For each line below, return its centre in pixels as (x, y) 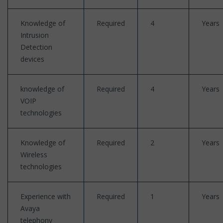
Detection (36, 47)
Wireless (34, 154)
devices (32, 59)
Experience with (46, 196)
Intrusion (35, 35)
